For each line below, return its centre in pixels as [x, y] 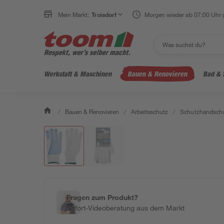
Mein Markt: [74, 14]
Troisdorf [104, 14]
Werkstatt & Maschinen [78, 74]
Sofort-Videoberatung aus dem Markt [125, 208]
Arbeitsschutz [150, 111]
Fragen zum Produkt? [102, 197]
